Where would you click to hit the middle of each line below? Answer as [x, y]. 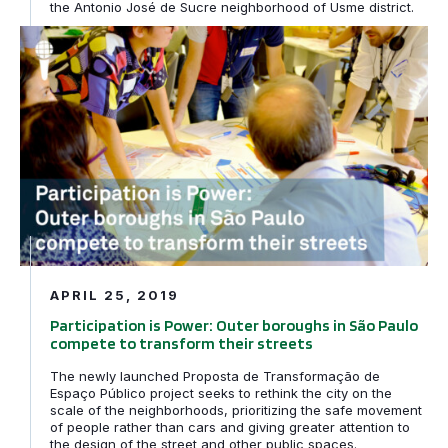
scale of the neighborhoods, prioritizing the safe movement [236, 409]
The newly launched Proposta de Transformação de [215, 375]
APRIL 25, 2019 [114, 294]
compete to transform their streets [181, 343]
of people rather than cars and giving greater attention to [230, 426]
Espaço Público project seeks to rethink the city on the [221, 392]
